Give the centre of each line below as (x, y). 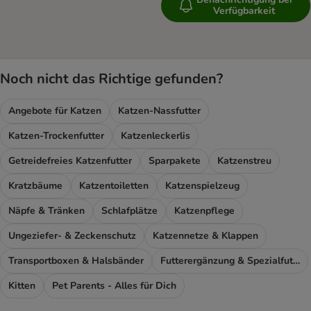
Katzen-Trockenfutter (56, 136)
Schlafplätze (129, 211)
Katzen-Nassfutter (159, 111)
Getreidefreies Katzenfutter (70, 161)
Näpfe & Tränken (47, 211)
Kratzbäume (35, 186)
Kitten (22, 286)
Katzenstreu (244, 161)
